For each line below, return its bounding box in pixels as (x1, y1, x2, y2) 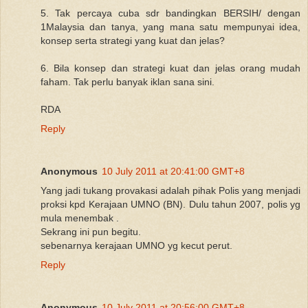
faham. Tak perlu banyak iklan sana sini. (41, 76, 214, 87)
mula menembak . (41, 212, 119, 223)
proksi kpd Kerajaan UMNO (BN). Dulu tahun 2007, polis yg (41, 198, 300, 210)
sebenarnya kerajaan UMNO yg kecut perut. (41, 239, 232, 251)
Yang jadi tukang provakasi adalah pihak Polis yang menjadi (41, 184, 300, 196)
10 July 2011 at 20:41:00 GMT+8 (102, 165, 245, 177)
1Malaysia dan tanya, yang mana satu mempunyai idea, (41, 21, 300, 32)
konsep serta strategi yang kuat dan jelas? (41, 34, 225, 46)
